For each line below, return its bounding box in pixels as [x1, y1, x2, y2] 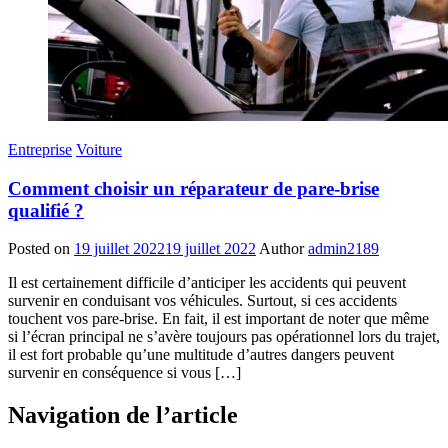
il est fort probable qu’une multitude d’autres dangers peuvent [8, 346, 394, 364]
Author [259, 240, 304, 258]
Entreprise [8, 140, 72, 158]
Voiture [76, 140, 122, 158]
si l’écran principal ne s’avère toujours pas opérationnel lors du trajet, [8, 328, 440, 346]
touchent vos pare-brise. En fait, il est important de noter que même [8, 310, 429, 328]
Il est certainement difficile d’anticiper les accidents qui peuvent [8, 274, 406, 292]
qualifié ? [8, 199, 84, 221]
